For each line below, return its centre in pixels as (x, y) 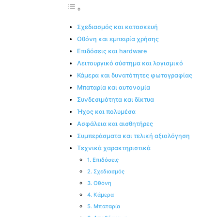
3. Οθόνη (99, 183)
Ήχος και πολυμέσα (106, 112)
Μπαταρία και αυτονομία (114, 88)
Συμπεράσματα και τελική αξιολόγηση (133, 136)
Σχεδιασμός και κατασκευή (117, 27)
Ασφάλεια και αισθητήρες (115, 124)
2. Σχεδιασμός (106, 172)
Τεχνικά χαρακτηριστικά (114, 148)
